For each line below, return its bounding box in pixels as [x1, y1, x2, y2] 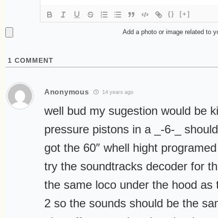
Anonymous [44, 88, 89, 96]
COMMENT [12, 56, 54, 64]
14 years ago [101, 89, 134, 95]
